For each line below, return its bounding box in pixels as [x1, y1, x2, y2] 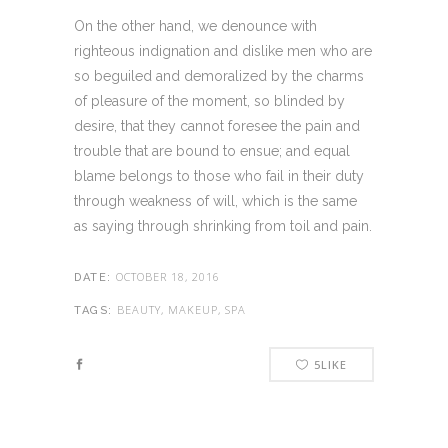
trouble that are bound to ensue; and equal [74, 143, 350, 160]
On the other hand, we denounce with [74, 18, 317, 35]
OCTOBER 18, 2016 [115, 269, 220, 285]
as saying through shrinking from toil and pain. [74, 218, 372, 235]
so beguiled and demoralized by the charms [74, 68, 364, 85]
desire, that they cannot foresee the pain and [74, 118, 360, 135]
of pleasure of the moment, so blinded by [74, 93, 345, 110]
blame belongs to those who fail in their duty [74, 168, 364, 185]
